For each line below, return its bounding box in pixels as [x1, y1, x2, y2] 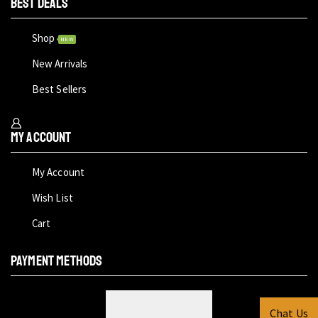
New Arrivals [31, 57, 88, 70]
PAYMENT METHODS [11, 251, 103, 270]
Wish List [31, 191, 74, 205]
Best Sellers [31, 82, 87, 96]
